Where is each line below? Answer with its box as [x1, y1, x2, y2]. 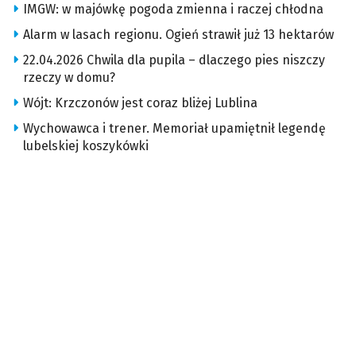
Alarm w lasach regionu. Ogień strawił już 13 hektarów [23, 27, 334, 43]
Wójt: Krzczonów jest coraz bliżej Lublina [23, 95, 257, 111]
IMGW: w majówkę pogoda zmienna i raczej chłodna [23, 2, 323, 17]
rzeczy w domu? [23, 70, 115, 86]
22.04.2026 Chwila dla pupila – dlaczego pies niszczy [23, 52, 325, 68]
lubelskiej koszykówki [23, 138, 149, 154]
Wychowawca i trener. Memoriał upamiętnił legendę [23, 121, 326, 137]
